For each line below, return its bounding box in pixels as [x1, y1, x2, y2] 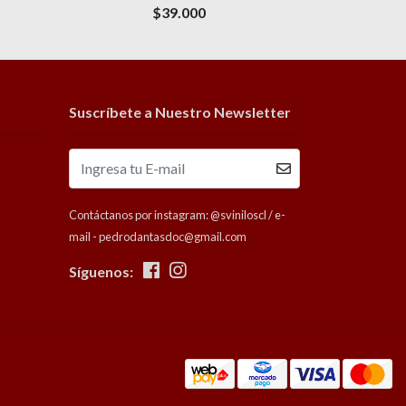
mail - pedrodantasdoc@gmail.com [69, 228, 246, 244]
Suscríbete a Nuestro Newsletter [69, 102, 291, 121]
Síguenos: [69, 262, 133, 280]
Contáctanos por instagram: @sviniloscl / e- [69, 207, 285, 222]
